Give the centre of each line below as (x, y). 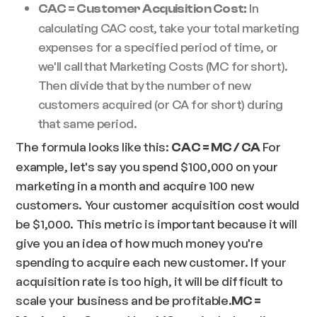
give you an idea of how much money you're (139, 243)
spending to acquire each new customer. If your (151, 262)
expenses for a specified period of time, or (158, 46)
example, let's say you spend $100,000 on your (147, 167)
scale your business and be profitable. (124, 300)
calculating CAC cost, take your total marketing (168, 27)
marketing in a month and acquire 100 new (135, 186)
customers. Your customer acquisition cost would (158, 205)
